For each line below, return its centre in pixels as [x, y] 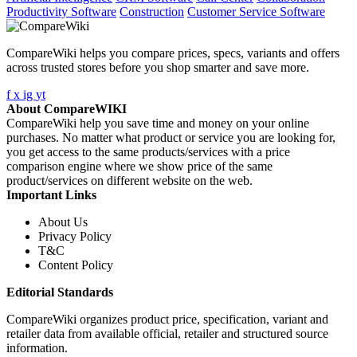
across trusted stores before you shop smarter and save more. [158, 68]
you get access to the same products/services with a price [148, 152]
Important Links [51, 195]
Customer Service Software [256, 12]
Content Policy [76, 265]
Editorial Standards [60, 292]
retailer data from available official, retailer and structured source [167, 334]
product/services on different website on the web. [131, 181]
